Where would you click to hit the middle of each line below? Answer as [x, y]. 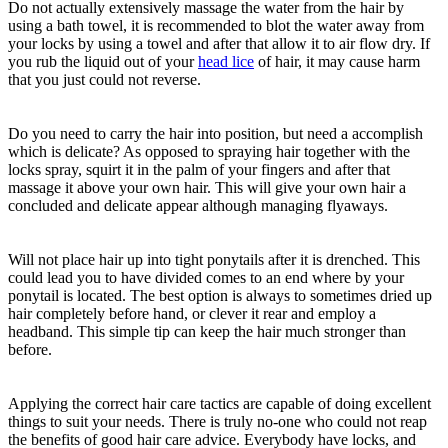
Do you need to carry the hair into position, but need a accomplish [215, 134]
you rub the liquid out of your [103, 62]
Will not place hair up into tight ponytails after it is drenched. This [214, 260]
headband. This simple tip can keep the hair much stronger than [207, 332]
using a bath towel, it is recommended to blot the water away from [216, 26]
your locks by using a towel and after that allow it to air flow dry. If [219, 44]
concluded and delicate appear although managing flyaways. [198, 206]
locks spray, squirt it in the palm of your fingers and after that [199, 170]
